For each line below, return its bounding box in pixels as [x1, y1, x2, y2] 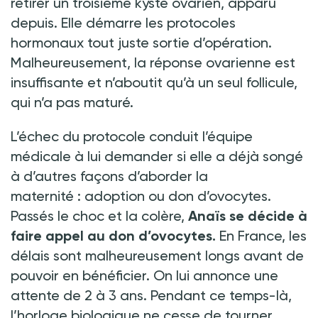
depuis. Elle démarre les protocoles [11, 13, 236, 31]
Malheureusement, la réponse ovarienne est [11, 53, 295, 71]
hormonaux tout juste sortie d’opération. [11, 33, 272, 51]
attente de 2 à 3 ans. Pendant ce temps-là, [11, 286, 292, 304]
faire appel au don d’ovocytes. [11, 226, 219, 244]
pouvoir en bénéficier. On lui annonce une [11, 266, 278, 284]
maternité [11, 187, 74, 204]
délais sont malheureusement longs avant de [11, 246, 304, 264]
